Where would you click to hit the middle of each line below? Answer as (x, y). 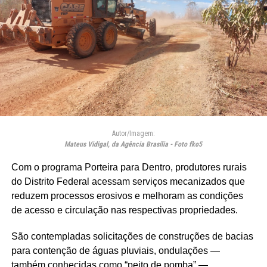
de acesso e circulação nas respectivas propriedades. (124, 210)
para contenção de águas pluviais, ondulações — (115, 250)
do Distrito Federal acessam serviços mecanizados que (128, 181)
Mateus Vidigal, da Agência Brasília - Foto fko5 (133, 144)
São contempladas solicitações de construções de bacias (132, 236)
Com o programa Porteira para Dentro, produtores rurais (129, 167)
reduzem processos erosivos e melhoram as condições (127, 195)
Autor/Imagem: (133, 133)
